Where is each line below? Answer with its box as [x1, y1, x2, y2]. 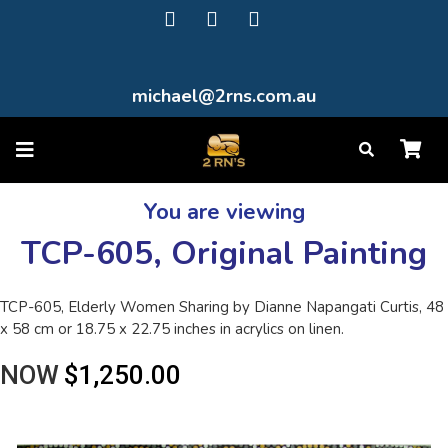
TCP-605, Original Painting [21, 232, 427, 275]
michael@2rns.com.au [132, 84, 316, 108]
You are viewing [143, 197, 305, 227]
